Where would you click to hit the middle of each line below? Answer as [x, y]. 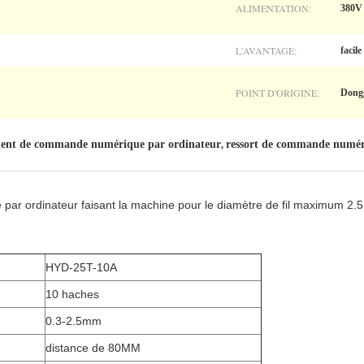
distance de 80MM [93, 348]
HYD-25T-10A [81, 267]
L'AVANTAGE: [266, 50]
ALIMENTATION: [273, 8]
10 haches [72, 294]
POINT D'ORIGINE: [277, 93]
